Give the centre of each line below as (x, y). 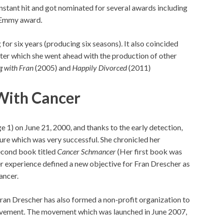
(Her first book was (149, 152)
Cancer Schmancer (86, 152)
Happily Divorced (99, 67)
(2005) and (52, 67)
